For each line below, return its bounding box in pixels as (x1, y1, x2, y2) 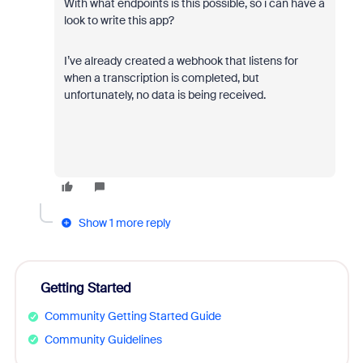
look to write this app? (63, 13, 177, 28)
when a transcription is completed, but (63, 70, 259, 85)
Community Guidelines (44, 331, 162, 347)
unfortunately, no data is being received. (63, 88, 266, 102)
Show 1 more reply (78, 216, 171, 230)
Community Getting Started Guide (44, 309, 221, 323)
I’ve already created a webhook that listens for (63, 53, 298, 68)
